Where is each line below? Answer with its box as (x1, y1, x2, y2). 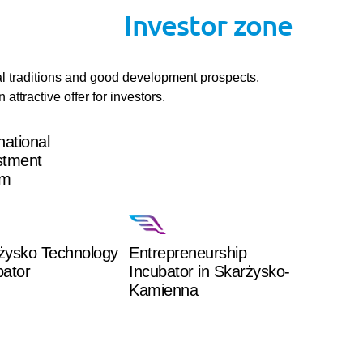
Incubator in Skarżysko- (129, 263, 290, 280)
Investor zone (124, 7, 293, 42)
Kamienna (129, 281, 199, 299)
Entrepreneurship (129, 244, 247, 262)
